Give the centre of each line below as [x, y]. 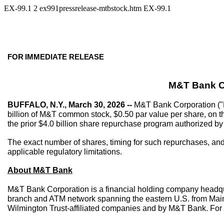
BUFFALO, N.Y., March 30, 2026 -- [70, 105]
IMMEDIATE [46, 57]
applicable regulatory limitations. [64, 152]
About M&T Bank [40, 170]
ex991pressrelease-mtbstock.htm [91, 8]
